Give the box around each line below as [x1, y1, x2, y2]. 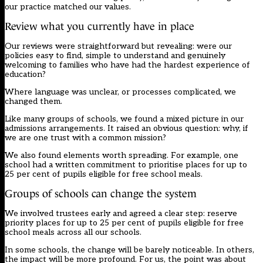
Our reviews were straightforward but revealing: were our [5, 41, 232, 51]
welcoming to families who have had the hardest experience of [5, 59, 250, 70]
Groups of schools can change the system [5, 187, 197, 200]
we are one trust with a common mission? [5, 132, 166, 143]
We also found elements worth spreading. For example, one [5, 150, 238, 160]
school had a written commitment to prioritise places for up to [5, 159, 247, 170]
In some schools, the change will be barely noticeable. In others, [5, 244, 254, 255]
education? [5, 69, 46, 79]
